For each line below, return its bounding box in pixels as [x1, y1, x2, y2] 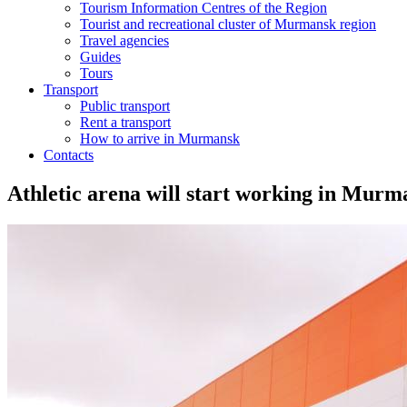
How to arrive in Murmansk [80, 131, 240, 146]
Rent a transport [80, 114, 171, 130]
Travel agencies [80, 33, 169, 48]
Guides [80, 49, 121, 65]
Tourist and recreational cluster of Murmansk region [80, 16, 376, 32]
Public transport [80, 98, 170, 114]
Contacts [44, 147, 94, 163]
